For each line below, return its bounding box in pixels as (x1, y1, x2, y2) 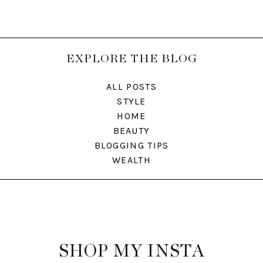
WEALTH (112, 154, 151, 166)
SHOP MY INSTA (59, 242, 204, 260)
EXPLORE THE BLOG (66, 52, 197, 65)
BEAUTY (113, 124, 150, 136)
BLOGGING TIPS (94, 139, 169, 151)
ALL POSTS (106, 80, 157, 92)
